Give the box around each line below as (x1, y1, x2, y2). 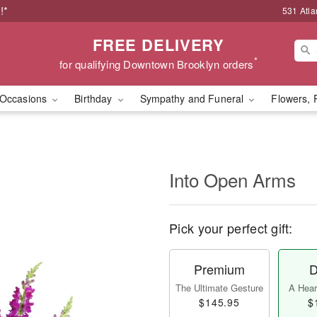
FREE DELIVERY (92, 33, 225, 56)
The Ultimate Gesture (175, 281, 263, 294)
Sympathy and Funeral (139, 91, 247, 105)
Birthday (74, 91, 115, 105)
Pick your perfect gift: (169, 219, 292, 237)
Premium (194, 260, 245, 278)
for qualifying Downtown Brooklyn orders (59, 56, 254, 71)
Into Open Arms (169, 166, 296, 192)
